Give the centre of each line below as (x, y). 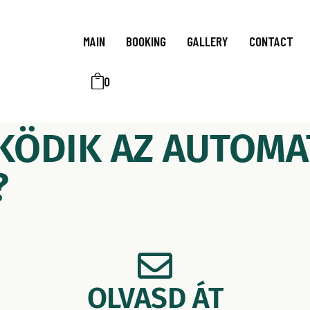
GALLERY (208, 41)
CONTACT (271, 41)
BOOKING (146, 41)
